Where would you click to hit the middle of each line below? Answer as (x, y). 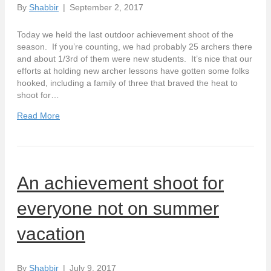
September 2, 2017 (106, 7)
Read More (38, 115)
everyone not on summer (118, 208)
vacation (51, 233)
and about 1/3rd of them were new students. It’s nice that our (135, 58)
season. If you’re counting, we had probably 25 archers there (135, 46)
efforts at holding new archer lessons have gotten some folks (133, 70)
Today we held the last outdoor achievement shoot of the (125, 34)
